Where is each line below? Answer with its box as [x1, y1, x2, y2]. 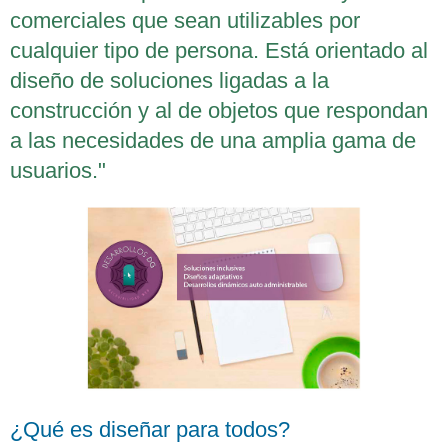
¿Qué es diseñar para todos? [10, 417, 290, 443]
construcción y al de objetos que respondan [10, 97, 428, 123]
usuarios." [10, 157, 106, 183]
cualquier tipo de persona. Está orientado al [10, 37, 428, 63]
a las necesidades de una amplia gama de [10, 127, 416, 153]
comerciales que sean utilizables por [10, 7, 360, 33]
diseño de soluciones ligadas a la [10, 67, 329, 93]
